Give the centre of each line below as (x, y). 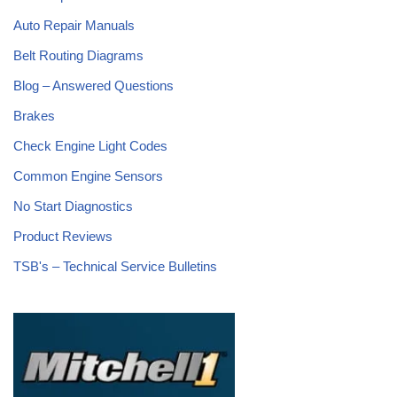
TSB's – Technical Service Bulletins (115, 266)
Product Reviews (63, 236)
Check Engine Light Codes (90, 145)
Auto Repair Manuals (74, 25)
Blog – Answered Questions (93, 85)
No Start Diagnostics (73, 206)
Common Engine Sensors (88, 175)
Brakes (34, 115)
